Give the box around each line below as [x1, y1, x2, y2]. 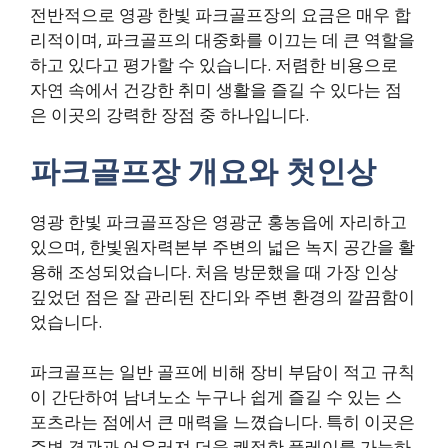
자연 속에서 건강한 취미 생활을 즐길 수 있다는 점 [30, 78, 402, 101]
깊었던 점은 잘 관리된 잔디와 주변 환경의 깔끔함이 [30, 284, 415, 308]
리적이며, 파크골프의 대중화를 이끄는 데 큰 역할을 [30, 28, 415, 51]
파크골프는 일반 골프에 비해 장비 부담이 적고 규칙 [30, 360, 415, 383]
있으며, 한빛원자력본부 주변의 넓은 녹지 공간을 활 [30, 234, 415, 258]
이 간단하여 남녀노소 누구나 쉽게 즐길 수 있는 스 [30, 385, 402, 408]
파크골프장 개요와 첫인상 [30, 149, 376, 191]
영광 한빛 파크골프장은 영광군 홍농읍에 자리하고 [30, 209, 407, 233]
